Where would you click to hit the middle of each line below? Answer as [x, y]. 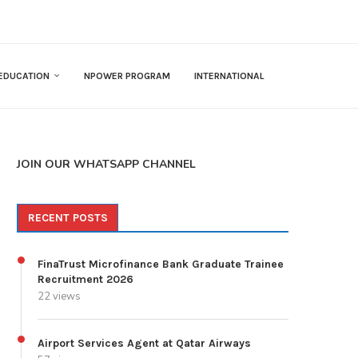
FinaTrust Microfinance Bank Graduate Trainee [161, 265]
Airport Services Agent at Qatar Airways [144, 344]
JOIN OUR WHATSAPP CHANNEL [106, 165]
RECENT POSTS [68, 218]
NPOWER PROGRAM [127, 76]
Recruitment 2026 [86, 280]
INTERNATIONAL [229, 76]
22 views [59, 297]
